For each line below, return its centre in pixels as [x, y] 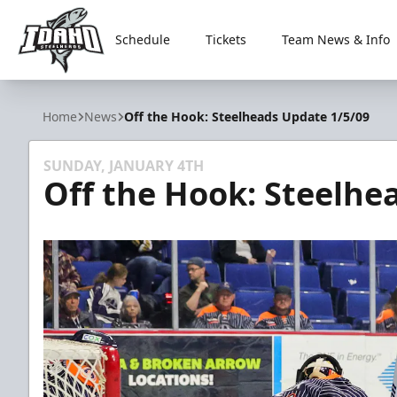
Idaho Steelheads [75, 83]
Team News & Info [336, 39]
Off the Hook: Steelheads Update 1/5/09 [247, 117]
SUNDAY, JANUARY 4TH [124, 166]
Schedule [143, 39]
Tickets [226, 39]
